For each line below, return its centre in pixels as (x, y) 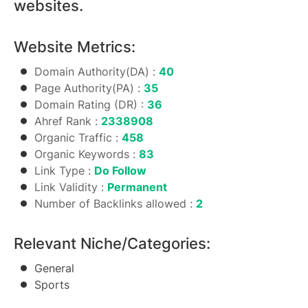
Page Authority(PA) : (89, 88)
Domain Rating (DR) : (91, 104)
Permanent (137, 187)
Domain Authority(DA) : (97, 71)
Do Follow (120, 170)
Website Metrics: (75, 47)
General (54, 268)
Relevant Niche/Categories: (112, 243)
